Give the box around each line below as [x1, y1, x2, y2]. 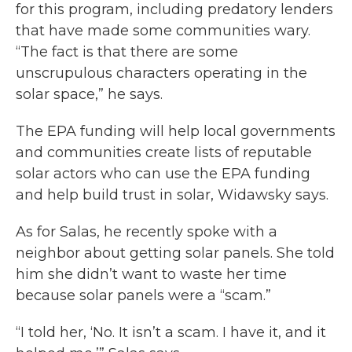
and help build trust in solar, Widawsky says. [16, 186, 328, 203]
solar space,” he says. [16, 86, 163, 103]
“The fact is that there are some [16, 43, 238, 60]
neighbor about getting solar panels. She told [16, 244, 335, 262]
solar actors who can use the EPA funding [16, 165, 310, 182]
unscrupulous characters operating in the [16, 64, 307, 82]
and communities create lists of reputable [16, 144, 312, 161]
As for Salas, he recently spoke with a [16, 223, 277, 240]
